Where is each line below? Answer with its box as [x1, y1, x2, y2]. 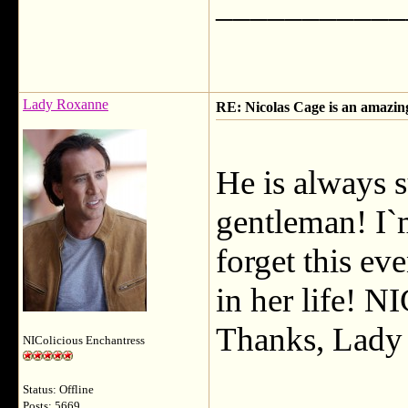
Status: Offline [23, 383, 94, 396]
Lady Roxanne [23, 97, 108, 112]
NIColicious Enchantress [23, 334, 145, 347]
